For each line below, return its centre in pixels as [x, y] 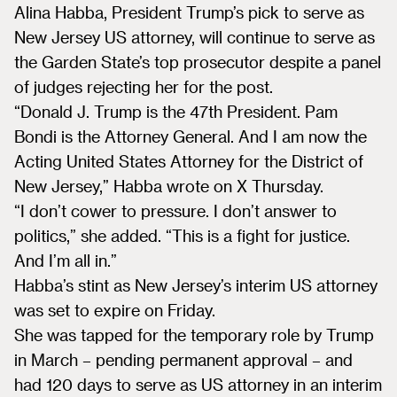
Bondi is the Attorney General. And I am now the [191, 136]
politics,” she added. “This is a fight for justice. [182, 235]
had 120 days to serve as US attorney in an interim [198, 384]
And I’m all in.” [66, 260]
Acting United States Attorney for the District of [189, 161]
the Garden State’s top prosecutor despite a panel [198, 62]
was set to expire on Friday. [115, 310]
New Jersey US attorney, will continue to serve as [195, 37]
